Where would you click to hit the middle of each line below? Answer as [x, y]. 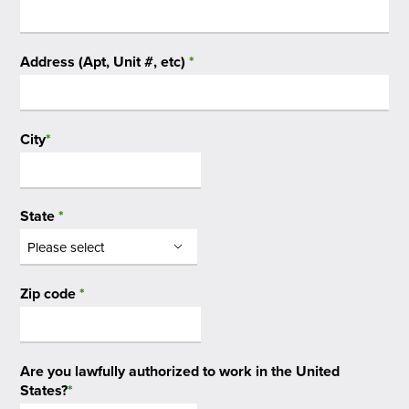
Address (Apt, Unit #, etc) [105, 61]
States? [44, 390]
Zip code [50, 294]
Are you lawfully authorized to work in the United [180, 371]
